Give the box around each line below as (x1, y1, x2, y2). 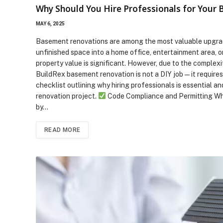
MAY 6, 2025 (36, 20, 65, 26)
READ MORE (44, 126, 81, 133)
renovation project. (36, 92, 98, 100)
